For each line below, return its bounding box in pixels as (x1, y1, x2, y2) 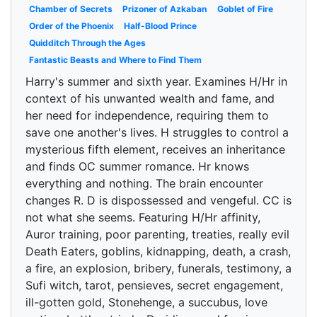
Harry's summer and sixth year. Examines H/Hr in (25, 74, 287, 88)
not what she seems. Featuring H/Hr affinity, (25, 210, 260, 224)
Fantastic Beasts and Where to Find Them (28, 54, 202, 65)
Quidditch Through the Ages (28, 38, 146, 48)
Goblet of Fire (217, 4, 273, 14)
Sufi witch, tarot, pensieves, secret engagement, (25, 278, 283, 292)
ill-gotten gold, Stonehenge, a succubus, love (25, 295, 267, 309)
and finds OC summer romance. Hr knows (25, 159, 249, 173)
